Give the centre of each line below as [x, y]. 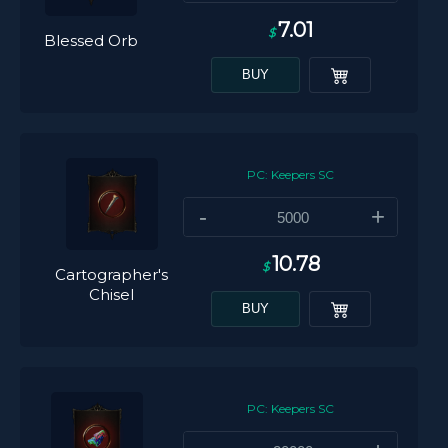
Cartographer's [112, 274]
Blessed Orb [91, 40]
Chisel [112, 294]
